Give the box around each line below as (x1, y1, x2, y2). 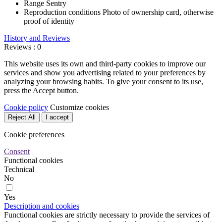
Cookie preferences (4, 130, 64, 139)
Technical (4, 165, 34, 174)
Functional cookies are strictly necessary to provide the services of (4, 211, 210, 220)
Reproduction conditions (24, 8, 103, 17)
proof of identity (24, 17, 74, 26)
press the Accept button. (4, 86, 79, 95)
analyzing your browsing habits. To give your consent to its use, (4, 77, 203, 86)
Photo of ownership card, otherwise (103, 8, 214, 17)
